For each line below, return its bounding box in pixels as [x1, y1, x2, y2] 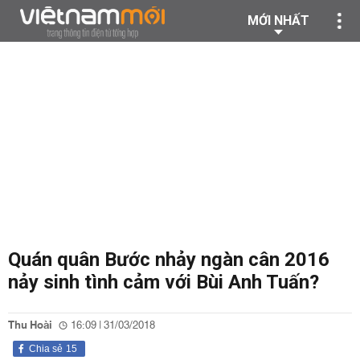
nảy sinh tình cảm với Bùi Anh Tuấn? [8, 271, 319, 293]
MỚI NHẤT [247, 13, 309, 28]
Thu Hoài [8, 316, 52, 335]
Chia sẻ [29, 343, 63, 354]
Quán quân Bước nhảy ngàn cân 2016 [8, 248, 329, 271]
